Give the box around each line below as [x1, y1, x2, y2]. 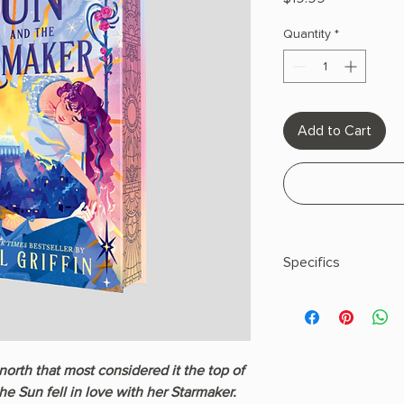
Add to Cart [298, 122, 372, 141]
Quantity [283, 26, 331, 42]
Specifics [283, 253, 340, 272]
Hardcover [283, 290, 343, 307]
